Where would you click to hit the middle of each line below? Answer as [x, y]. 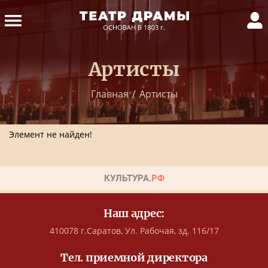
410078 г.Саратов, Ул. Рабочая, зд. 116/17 [134, 231]
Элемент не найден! [51, 134]
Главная [109, 94]
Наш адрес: [134, 213]
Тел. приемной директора [134, 258]
